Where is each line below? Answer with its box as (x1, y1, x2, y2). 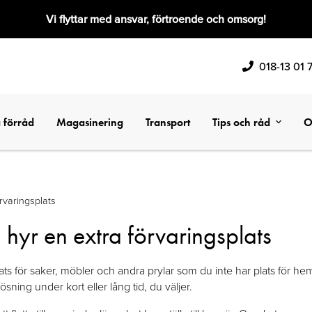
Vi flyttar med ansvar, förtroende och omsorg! (46, 11, 266, 27)
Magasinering (56, 114, 123, 130)
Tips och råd (212, 114, 270, 130)
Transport (146, 114, 190, 130)
